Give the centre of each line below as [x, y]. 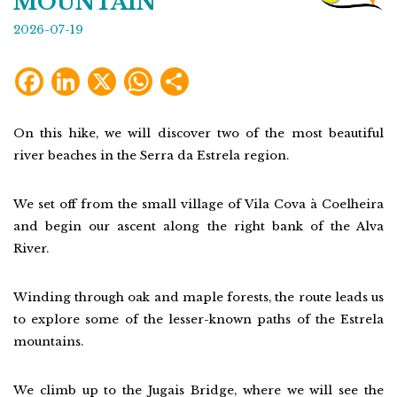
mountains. [48, 342]
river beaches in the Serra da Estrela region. [151, 156]
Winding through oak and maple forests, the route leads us [198, 297]
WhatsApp [185, 74]
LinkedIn [109, 74]
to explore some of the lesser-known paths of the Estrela [198, 319]
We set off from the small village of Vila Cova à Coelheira [198, 204]
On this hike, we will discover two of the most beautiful [198, 133]
